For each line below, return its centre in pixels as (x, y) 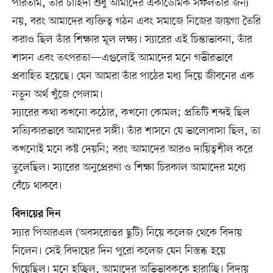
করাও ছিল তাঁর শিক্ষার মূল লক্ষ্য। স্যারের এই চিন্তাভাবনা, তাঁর (132, 40)
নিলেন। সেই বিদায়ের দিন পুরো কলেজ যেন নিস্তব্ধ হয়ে (119, 251)
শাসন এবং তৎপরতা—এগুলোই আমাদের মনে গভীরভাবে (122, 58)
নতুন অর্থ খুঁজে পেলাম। (57, 95)
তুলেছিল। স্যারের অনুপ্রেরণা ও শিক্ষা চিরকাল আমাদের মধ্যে (129, 168)
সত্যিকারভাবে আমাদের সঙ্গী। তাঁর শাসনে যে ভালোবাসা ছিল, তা (136, 131)
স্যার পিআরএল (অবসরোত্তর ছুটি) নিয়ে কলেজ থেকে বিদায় (127, 233)
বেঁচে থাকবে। (37, 186)
